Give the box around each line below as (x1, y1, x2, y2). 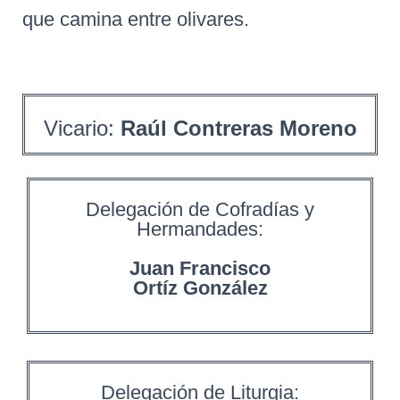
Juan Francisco (129, 257, 271, 279)
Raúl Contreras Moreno (120, 116, 357, 140)
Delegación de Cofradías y (86, 198, 314, 221)
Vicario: (43, 116, 121, 140)
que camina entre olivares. (22, 8, 249, 30)
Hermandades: (137, 218, 263, 240)
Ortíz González (132, 277, 268, 299)
